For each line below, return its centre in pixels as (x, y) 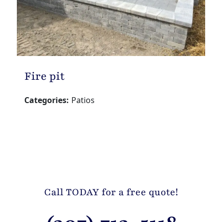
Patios (83, 100)
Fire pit (44, 76)
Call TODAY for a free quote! (111, 192)
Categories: (46, 100)
